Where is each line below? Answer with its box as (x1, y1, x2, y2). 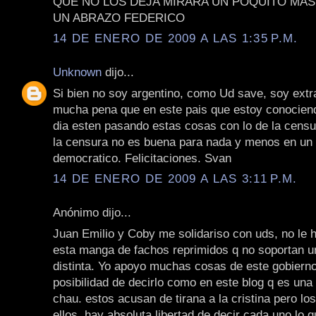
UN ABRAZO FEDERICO (53, 10, 185, 25)
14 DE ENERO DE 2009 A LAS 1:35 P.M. (53, 31, 298, 46)
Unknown (53, 65, 102, 80)
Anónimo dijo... (53, 205, 131, 220)
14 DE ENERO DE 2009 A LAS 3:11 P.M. (53, 171, 298, 186)
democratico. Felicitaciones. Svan (53, 150, 231, 165)
